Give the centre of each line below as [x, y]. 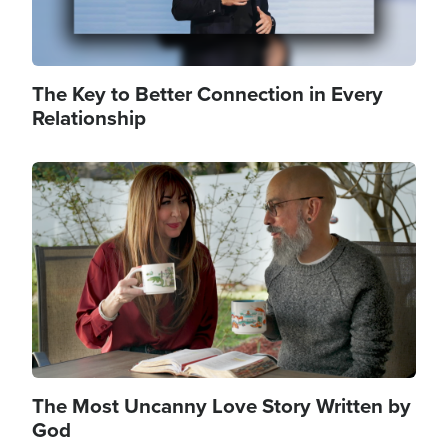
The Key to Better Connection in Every [207, 94]
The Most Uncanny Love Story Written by [221, 406]
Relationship [89, 118]
